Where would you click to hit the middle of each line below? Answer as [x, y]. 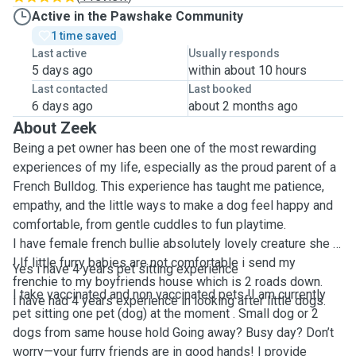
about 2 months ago [243, 106]
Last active [59, 53]
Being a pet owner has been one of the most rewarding [164, 148]
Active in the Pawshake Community [137, 16]
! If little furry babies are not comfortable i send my [154, 263]
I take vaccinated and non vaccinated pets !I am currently [169, 294]
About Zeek [55, 128]
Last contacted [70, 89]
